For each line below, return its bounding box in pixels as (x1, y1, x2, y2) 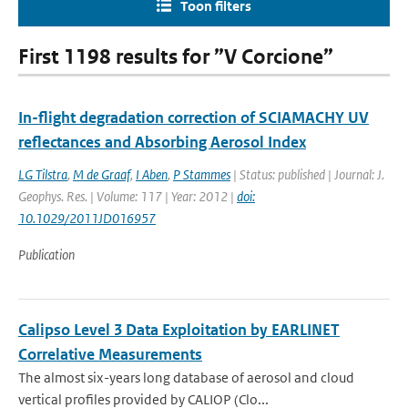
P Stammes (173, 166, 230, 183)
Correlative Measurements (18, 344, 202, 364)
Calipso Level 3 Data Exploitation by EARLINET (18, 320, 340, 340)
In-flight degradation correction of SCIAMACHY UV (18, 107, 369, 127)
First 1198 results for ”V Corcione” (18, 45, 333, 69)
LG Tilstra (18, 166, 67, 183)
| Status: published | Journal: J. (230, 166, 384, 183)
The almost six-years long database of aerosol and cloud (18, 369, 354, 386)
